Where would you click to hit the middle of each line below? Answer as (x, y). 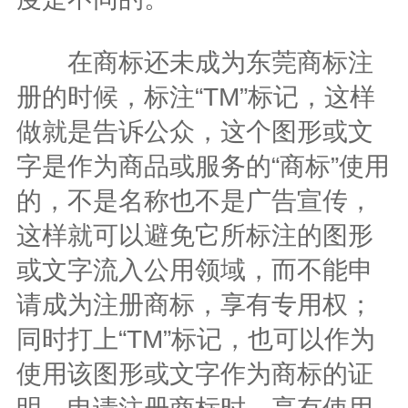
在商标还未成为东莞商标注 (194, 62)
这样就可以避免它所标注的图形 (194, 235)
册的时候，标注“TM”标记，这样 (195, 97)
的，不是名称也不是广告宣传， (194, 200)
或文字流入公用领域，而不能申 (194, 270)
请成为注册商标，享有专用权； (194, 304)
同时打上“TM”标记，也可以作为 (195, 339)
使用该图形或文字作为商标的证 (194, 373)
